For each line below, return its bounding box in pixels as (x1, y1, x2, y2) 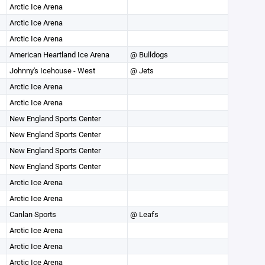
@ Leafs (130, 209, 159, 219)
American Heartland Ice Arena (9, 49, 109, 60)
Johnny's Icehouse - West (9, 65, 95, 76)
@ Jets (130, 65, 154, 76)
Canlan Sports (9, 209, 56, 219)
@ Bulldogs (130, 49, 168, 60)
